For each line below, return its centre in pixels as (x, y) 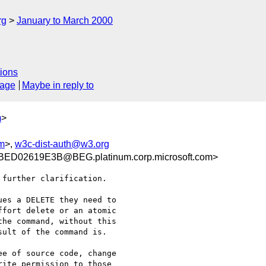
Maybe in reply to (58, 85)
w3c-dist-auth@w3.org (62, 144)
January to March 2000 (65, 20)
